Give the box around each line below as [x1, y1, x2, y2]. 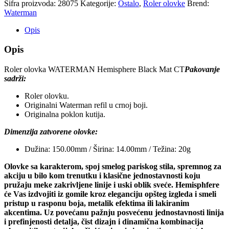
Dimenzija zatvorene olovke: [4, 127, 98, 136]
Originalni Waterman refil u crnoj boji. [25, 101, 148, 110]
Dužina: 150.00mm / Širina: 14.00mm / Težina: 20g [25, 145, 191, 154]
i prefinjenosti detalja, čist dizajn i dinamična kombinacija [4, 217, 203, 226]
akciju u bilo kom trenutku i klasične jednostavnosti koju [4, 171, 200, 180]
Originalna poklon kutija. [25, 110, 105, 119]
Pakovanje [185, 65, 220, 74]
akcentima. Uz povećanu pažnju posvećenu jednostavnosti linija [4, 208, 224, 217]
